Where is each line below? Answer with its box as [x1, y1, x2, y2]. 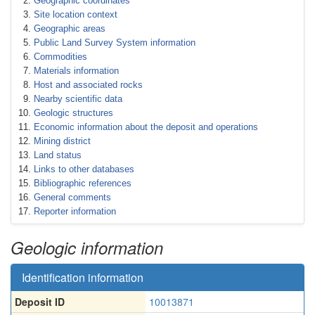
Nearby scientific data [34, 94, 122, 104]
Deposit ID [15, 295, 65, 309]
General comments [34, 192, 111, 202]
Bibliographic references [34, 178, 131, 188]
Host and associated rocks [34, 79, 143, 90]
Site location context [34, 9, 117, 20]
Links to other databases [34, 164, 134, 174]
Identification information [22, 269, 143, 285]
